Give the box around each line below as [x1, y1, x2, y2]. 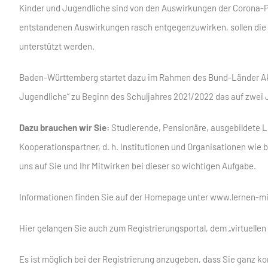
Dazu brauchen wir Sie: [19, 122, 111, 133]
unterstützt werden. [19, 41, 95, 52]
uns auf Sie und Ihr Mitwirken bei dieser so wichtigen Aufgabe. [19, 160, 256, 172]
